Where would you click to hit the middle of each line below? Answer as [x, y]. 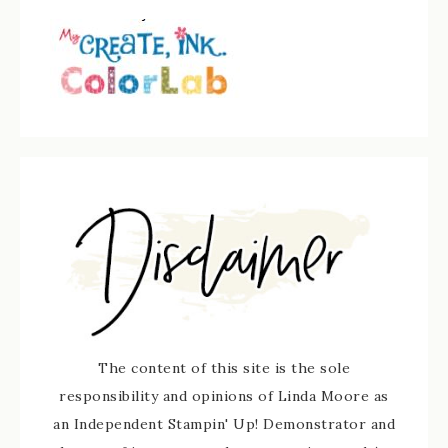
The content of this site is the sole [224, 367]
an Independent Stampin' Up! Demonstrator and [224, 423]
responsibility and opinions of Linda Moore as [224, 395]
